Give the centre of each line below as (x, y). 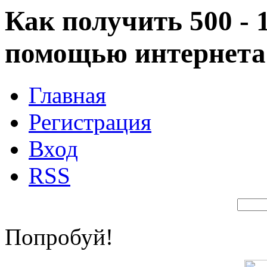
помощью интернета (135, 53)
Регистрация (90, 122)
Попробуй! (59, 237)
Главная (67, 95)
